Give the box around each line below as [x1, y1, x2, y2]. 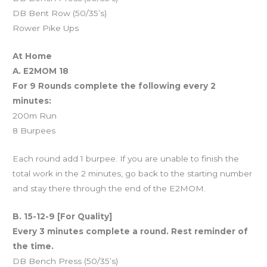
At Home [13, 51, 52, 61]
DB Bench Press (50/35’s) [13, 256, 119, 266]
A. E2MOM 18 [13, 66, 69, 76]
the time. [13, 241, 54, 251]
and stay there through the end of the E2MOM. [13, 184, 206, 193]
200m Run [13, 111, 57, 121]
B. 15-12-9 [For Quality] [13, 211, 113, 221]
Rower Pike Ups [13, 23, 79, 33]
